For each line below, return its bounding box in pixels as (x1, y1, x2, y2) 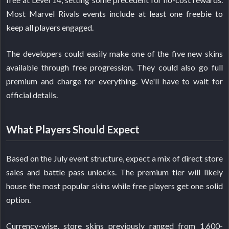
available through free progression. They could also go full (6, 62, 223, 73)
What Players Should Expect (6, 123, 140, 136)
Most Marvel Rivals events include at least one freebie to (6, 9, 223, 19)
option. (6, 194, 31, 204)
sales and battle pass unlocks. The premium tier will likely (6, 167, 223, 177)
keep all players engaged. (6, 22, 94, 33)
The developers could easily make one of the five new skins (6, 49, 223, 59)
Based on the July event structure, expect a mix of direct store (6, 153, 223, 163)
